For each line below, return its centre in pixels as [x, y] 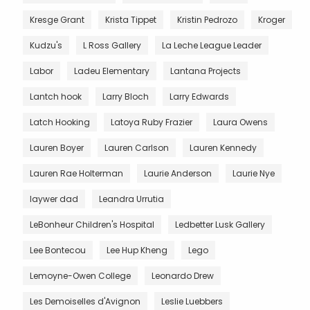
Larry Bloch [126, 96]
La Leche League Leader [212, 45]
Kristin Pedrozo [207, 19]
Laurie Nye [254, 173]
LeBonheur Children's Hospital [92, 224]
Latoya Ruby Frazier [152, 122]
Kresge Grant [57, 19]
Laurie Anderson [178, 173]
